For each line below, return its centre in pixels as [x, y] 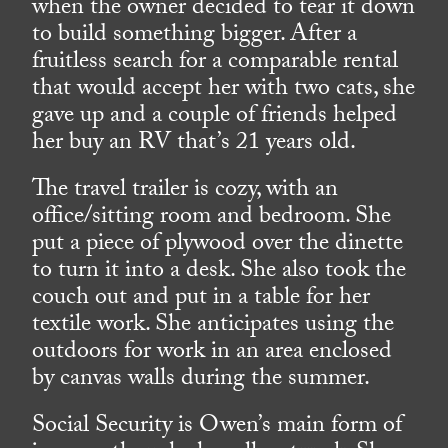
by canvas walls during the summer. [201, 381]
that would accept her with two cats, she [224, 91]
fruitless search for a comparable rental [215, 64]
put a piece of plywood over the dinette [218, 246]
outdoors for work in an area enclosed [212, 354]
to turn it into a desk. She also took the [219, 273]
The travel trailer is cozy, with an [185, 192]
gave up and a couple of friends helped [215, 118]
